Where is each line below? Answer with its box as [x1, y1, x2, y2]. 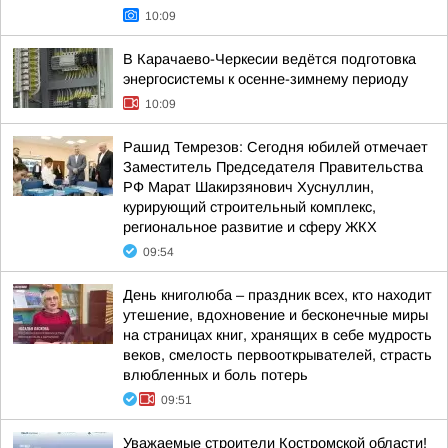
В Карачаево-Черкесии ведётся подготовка [123, 51, 416, 67]
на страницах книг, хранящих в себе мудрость [123, 327, 432, 343]
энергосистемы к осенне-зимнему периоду [123, 71, 408, 87]
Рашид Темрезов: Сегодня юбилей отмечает [123, 139, 428, 155]
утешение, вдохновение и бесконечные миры [123, 307, 428, 323]
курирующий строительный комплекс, [123, 199, 376, 215]
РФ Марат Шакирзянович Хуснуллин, [123, 179, 374, 195]
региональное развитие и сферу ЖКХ [123, 219, 377, 235]
